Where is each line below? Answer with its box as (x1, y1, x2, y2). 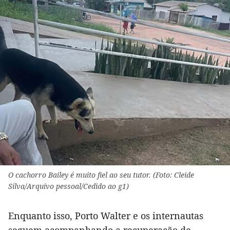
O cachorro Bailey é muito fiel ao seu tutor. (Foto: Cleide (8, 170, 194, 180)
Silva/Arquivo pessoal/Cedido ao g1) (8, 181, 129, 191)
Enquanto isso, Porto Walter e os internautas (8, 209, 203, 222)
